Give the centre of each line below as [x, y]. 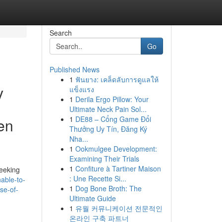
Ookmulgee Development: [116, 149]
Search [60, 33]
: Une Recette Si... [98, 178]
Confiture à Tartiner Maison [118, 168]
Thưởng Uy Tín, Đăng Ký [108, 129]
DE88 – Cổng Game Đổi [113, 119]
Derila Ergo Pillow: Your [112, 99]
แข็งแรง [82, 89]
